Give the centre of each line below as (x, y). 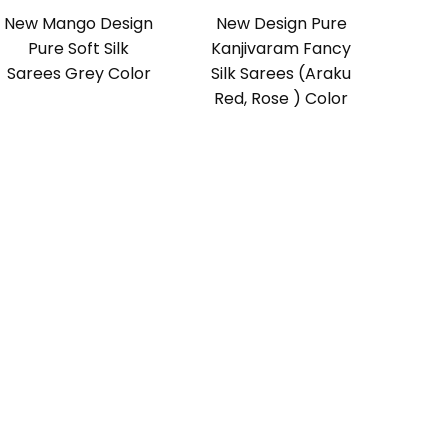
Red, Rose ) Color (281, 99)
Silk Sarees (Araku (281, 74)
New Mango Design (79, 24)
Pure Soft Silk (79, 49)
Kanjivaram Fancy (281, 49)
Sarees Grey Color (78, 74)
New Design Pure (281, 24)
